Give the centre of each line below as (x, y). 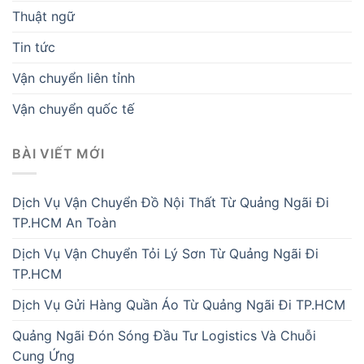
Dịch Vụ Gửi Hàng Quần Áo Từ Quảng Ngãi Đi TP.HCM (179, 305)
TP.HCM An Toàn (64, 223)
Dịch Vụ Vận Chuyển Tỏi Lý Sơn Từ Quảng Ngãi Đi (165, 254)
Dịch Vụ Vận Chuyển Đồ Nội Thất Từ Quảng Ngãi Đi (171, 203)
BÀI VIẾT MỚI (58, 153)
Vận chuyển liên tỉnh (74, 78)
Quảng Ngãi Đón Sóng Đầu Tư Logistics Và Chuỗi (164, 336)
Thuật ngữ (43, 16)
